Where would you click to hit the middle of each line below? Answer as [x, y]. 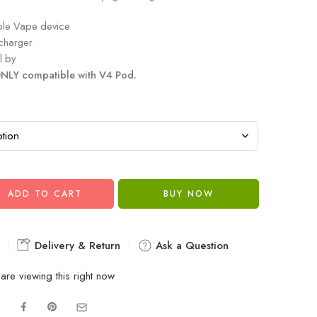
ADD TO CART [45, 194]
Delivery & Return [76, 245]
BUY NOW [188, 194]
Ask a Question [190, 245]
